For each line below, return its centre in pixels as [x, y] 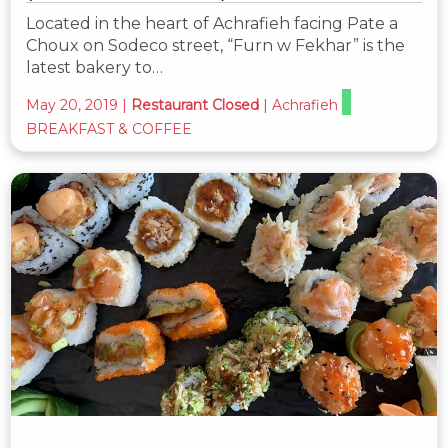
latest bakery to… [94, 67]
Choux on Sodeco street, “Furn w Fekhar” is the [215, 45]
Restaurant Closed [195, 104]
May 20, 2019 [72, 104]
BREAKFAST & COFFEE [109, 128]
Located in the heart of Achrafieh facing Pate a [212, 23]
